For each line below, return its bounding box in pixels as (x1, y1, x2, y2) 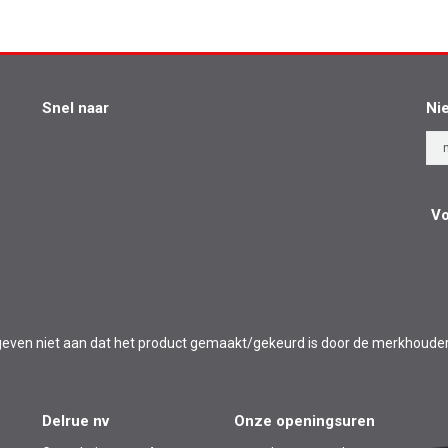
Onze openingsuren (233, 412, 375, 431)
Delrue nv (42, 412, 110, 431)
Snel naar (42, 99, 110, 118)
